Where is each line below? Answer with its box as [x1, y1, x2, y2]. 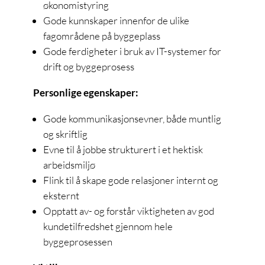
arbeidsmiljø [43, 158, 95, 171]
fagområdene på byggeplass [43, 29, 160, 42]
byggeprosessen [43, 235, 112, 248]
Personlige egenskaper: [33, 86, 140, 99]
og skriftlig [43, 127, 88, 140]
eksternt [43, 189, 79, 202]
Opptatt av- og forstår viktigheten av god [43, 204, 214, 217]
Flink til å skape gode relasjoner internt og [43, 173, 218, 186]
